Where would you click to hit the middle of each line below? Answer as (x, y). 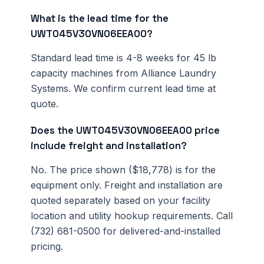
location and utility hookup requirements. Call (132, 216)
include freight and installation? (109, 146)
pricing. (47, 247)
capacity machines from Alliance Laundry (123, 73)
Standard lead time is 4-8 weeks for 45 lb (123, 58)
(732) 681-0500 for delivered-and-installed (126, 231)
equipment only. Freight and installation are (127, 185)
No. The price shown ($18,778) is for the (123, 170)
